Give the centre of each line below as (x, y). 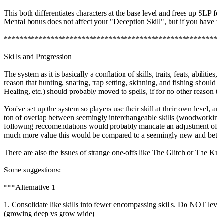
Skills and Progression (38, 57)
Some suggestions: (32, 170)
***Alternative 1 (30, 187)
